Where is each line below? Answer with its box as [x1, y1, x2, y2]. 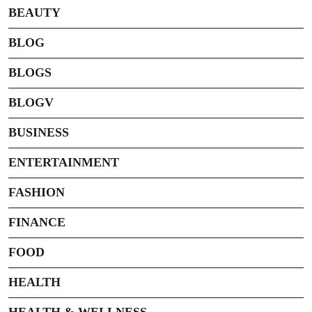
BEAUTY [8, 5, 61, 19]
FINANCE [8, 214, 65, 229]
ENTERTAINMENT [8, 155, 119, 169]
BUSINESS [8, 125, 69, 139]
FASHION [8, 185, 65, 199]
